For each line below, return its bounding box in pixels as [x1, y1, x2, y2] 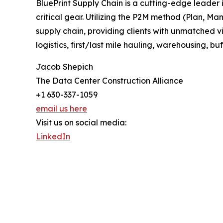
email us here [36, 104, 87, 114]
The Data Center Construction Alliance [36, 76, 183, 86]
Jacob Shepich [36, 62, 93, 72]
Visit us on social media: [36, 117, 126, 128]
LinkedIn [36, 131, 70, 142]
